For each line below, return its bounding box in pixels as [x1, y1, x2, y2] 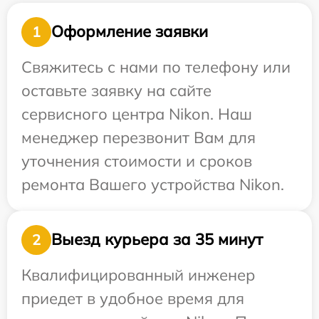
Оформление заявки [51, 21, 208, 42]
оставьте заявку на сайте [21, 80, 211, 100]
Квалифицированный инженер [21, 264, 255, 285]
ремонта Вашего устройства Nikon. [21, 174, 284, 194]
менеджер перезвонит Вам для [21, 127, 256, 147]
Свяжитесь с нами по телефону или [21, 56, 291, 77]
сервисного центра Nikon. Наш [21, 103, 252, 124]
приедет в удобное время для [21, 288, 244, 308]
